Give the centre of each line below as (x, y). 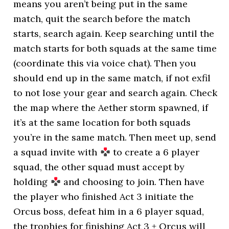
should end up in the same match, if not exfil (112, 78)
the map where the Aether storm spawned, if (111, 108)
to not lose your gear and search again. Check (116, 93)
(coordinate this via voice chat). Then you (105, 63)
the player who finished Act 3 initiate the (104, 197)
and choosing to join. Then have (132, 182)
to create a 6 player (155, 152)
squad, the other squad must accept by (99, 167)
